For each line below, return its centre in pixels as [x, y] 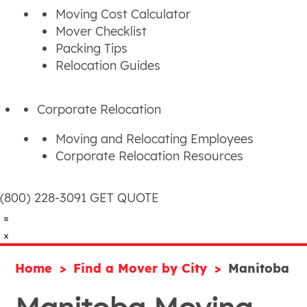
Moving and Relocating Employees [155, 139]
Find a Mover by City [143, 268]
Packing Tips [91, 48]
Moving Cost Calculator [123, 14]
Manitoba [259, 268]
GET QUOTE [124, 198]
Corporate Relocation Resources [149, 156]
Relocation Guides [108, 65]
